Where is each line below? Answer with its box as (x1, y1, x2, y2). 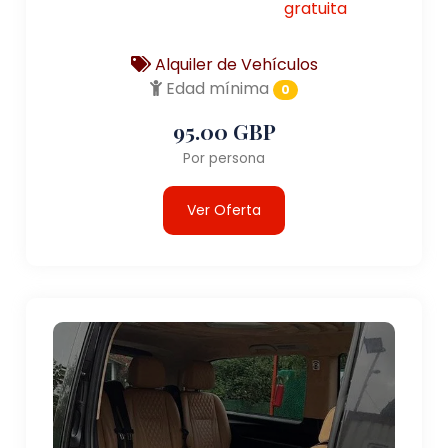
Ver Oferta (187, 199, 261, 220)
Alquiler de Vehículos (150, 52, 318, 76)
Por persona (183, 148, 265, 168)
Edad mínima (162, 76, 270, 100)
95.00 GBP (172, 116, 276, 145)
